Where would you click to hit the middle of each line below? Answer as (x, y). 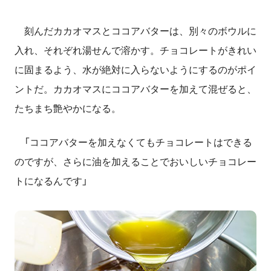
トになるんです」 (51, 181)
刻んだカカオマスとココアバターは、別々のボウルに (135, 31)
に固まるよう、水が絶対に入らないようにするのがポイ (135, 70)
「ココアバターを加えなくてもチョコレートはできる (133, 142)
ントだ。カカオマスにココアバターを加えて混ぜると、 (135, 89)
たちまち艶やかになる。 (68, 108)
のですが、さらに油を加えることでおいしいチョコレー (135, 162)
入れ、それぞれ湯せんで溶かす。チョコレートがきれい (135, 50)
